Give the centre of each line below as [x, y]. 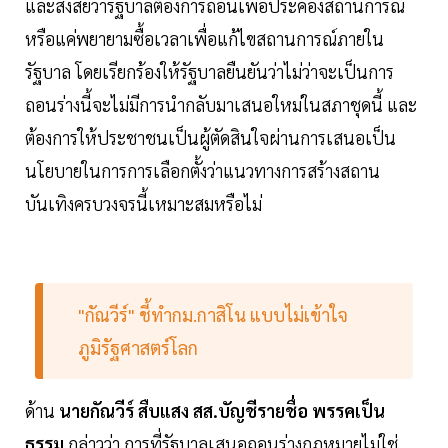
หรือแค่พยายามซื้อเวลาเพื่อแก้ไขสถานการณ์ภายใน [204, 38]
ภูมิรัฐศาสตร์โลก [137, 347]
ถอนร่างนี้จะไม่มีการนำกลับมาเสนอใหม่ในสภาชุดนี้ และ [221, 104]
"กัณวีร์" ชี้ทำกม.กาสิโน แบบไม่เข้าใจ [212, 314]
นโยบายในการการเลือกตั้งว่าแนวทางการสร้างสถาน [202, 170]
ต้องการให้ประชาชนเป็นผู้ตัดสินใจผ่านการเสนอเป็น [210, 137]
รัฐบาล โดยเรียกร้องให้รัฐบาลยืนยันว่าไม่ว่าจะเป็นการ [209, 71]
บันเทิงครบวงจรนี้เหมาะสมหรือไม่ [143, 203]
